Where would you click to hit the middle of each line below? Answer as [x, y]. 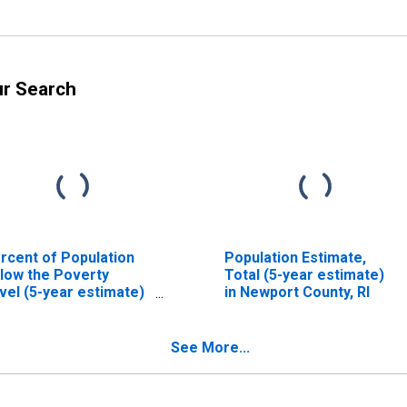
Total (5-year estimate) [304, 274]
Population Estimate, [295, 257]
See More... [210, 347]
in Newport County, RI [297, 292]
